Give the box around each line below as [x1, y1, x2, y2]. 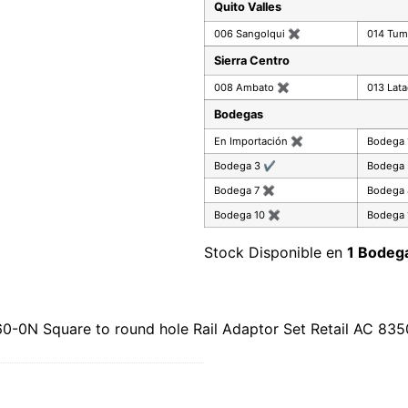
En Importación [214, 134, 291, 148]
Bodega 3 [214, 158, 263, 172]
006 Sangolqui [214, 26, 288, 40]
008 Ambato [214, 80, 277, 94]
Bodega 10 [214, 208, 268, 221]
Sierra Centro [214, 53, 290, 67]
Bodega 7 [214, 183, 262, 197]
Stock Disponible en [204, 242, 347, 261]
